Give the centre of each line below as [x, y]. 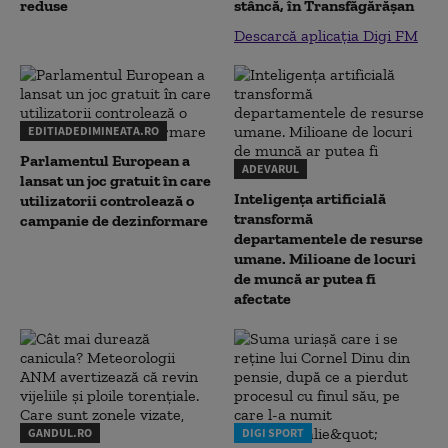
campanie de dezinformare [114, 220]
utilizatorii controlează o [107, 200]
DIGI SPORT [273, 432]
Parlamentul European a [105, 160]
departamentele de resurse [328, 238]
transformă [273, 218]
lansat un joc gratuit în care [115, 180]
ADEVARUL [270, 168]
